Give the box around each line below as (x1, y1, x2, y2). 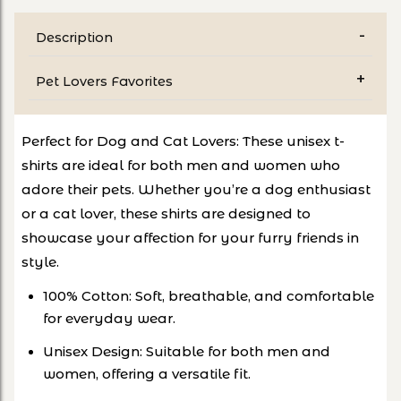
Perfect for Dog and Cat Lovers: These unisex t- (21, 132, 345, 150)
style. (21, 253, 59, 271)
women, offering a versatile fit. (43, 365, 251, 383)
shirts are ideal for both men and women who (21, 157, 340, 175)
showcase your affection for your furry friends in (21, 229, 359, 247)
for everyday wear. (43, 310, 175, 328)
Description (36, 30, 113, 47)
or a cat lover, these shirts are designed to (21, 205, 311, 223)
